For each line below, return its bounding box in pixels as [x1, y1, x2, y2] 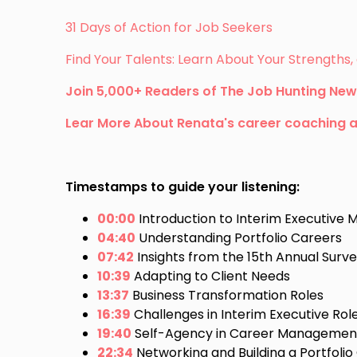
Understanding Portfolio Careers [135, 228, 343, 247]
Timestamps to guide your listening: [65, 177, 300, 196]
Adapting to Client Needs [131, 266, 291, 285]
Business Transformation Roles [129, 285, 324, 304]
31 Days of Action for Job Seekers [65, 18, 273, 37]
